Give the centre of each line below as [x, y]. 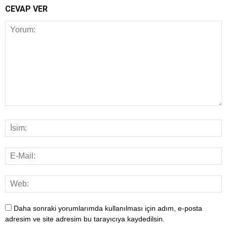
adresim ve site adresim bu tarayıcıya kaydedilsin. [85, 219]
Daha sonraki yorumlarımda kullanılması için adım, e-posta [108, 208]
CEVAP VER [26, 9]
